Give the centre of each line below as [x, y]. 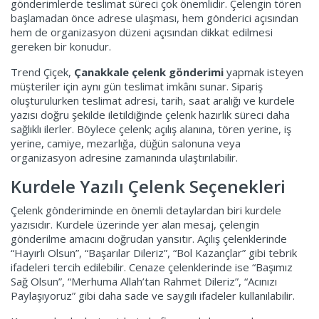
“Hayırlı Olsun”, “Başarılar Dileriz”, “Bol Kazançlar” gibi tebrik [154, 252]
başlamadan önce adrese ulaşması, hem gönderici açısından [155, 17]
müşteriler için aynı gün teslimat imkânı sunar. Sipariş [137, 86]
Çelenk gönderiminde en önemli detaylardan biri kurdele [146, 210]
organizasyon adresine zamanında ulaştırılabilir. [124, 157]
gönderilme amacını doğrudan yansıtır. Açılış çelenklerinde [149, 238]
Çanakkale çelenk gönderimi [149, 72]
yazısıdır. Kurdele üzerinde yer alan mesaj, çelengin [135, 224]
